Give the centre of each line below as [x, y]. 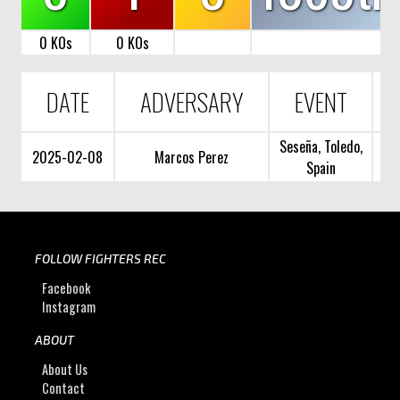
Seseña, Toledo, [321, 146]
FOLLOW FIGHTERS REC [100, 258]
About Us [65, 370]
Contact [64, 388]
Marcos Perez [192, 157]
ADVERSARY [192, 101]
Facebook [67, 287]
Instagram [69, 306]
